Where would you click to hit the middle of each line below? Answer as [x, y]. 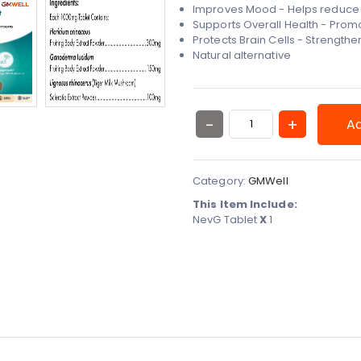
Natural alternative [243, 56]
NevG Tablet [226, 220]
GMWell [268, 181]
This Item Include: [245, 205]
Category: [220, 181]
